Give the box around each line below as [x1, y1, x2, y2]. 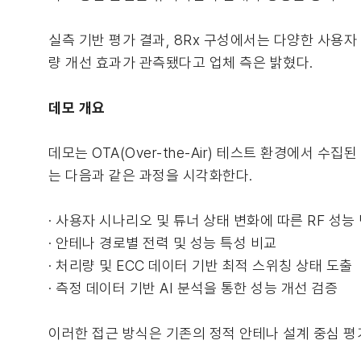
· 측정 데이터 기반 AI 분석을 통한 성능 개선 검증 [48, 280, 338, 297]
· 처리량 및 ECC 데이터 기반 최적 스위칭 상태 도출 [48, 257, 353, 274]
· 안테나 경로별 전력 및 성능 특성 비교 [48, 234, 277, 251]
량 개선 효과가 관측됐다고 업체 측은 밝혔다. [48, 54, 313, 71]
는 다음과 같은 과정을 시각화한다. [48, 167, 253, 184]
